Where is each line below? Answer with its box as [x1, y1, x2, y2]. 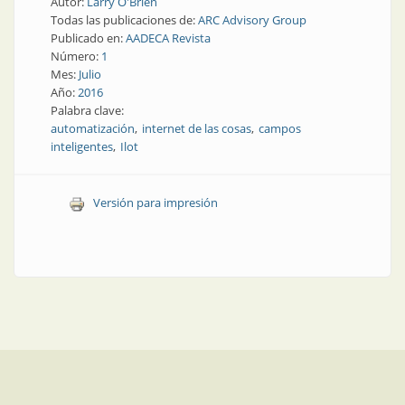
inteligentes [51, 138, 113, 155]
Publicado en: [51, 30, 126, 46]
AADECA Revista [126, 30, 211, 46]
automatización [51, 120, 135, 137]
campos [259, 120, 301, 137]
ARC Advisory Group [198, 12, 306, 28]
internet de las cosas [142, 120, 251, 137]
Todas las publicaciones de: [51, 12, 198, 28]
